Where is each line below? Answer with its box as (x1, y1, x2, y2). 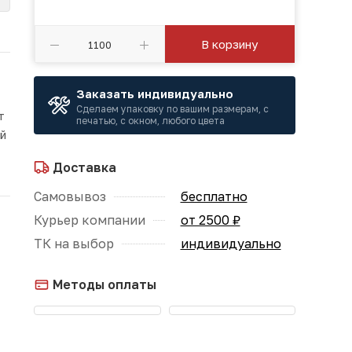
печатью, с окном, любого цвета (76, 115, 225, 126)
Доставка (49, 159, 116, 175)
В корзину (201, 37, 258, 51)
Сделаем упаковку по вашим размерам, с (76, 103, 269, 115)
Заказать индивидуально (76, 86, 233, 101)
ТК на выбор (34, 236, 114, 251)
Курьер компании (34, 212, 145, 228)
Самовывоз (34, 189, 106, 204)
